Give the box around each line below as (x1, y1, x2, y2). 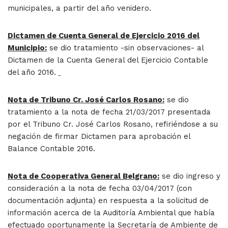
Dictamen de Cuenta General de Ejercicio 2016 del (8, 31, 199, 40)
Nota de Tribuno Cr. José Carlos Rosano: (8, 95, 164, 104)
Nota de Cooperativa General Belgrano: (8, 171, 159, 181)
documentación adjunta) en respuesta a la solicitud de (8, 195, 209, 205)
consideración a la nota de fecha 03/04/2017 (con (8, 183, 192, 193)
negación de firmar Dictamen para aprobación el (8, 131, 190, 141)
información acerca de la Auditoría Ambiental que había (8, 208, 215, 217)
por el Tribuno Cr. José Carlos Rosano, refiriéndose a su (8, 119, 218, 129)
